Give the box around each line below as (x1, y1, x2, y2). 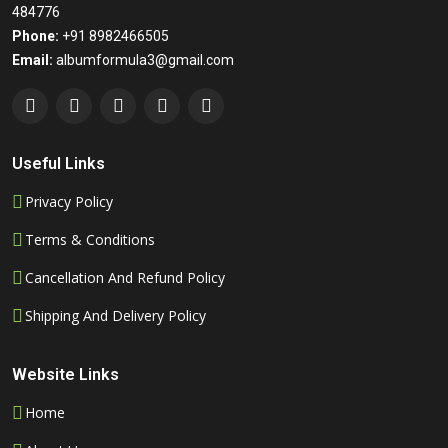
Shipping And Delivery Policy (25, 306, 206, 326)
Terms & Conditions (25, 230, 155, 250)
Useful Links (12, 154, 105, 174)
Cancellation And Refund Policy (25, 268, 225, 288)
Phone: (12, 28, 59, 45)
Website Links (12, 365, 119, 385)
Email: (12, 52, 53, 69)
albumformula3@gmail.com (53, 52, 234, 69)
